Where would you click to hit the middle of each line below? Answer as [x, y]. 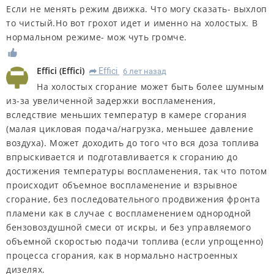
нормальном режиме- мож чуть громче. [97, 37]
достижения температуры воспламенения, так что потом [137, 171]
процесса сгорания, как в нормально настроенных [122, 256]
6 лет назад [145, 72]
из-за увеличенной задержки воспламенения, [111, 101]
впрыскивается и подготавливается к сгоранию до [122, 157]
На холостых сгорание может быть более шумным [150, 87]
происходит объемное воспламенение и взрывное [122, 185]
